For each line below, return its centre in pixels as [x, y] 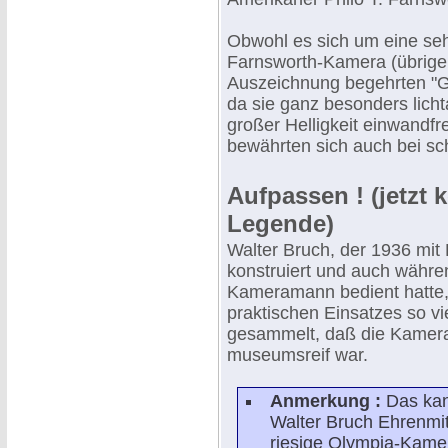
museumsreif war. [297, 355]
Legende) [280, 223]
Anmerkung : [328, 401]
